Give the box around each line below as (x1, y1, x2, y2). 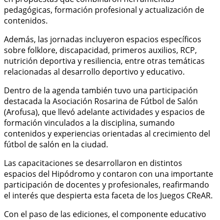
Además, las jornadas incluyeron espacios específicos (4, 33, 201, 45)
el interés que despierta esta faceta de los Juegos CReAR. (4, 190, 213, 201)
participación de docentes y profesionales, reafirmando (4, 179, 209, 190)
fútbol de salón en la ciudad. (4, 138, 108, 150)
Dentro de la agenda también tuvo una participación (4, 84, 198, 96)
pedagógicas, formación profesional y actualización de (4, 4, 204, 15)
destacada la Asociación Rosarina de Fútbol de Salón (4, 95, 198, 107)
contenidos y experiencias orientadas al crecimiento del (4, 128, 210, 139)
